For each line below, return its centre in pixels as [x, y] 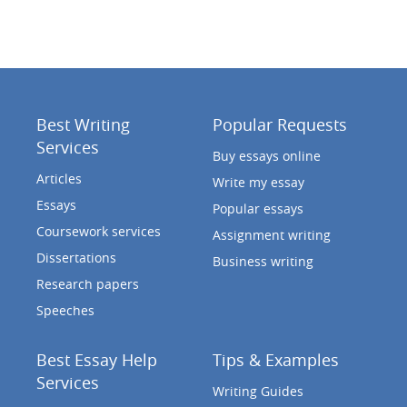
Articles [59, 179]
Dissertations [76, 258]
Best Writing [83, 124]
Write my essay [258, 182]
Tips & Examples [275, 360]
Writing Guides [258, 391]
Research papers [87, 284]
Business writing [263, 261]
